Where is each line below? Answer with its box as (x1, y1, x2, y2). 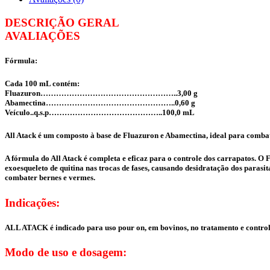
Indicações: (5, 196, 60, 209)
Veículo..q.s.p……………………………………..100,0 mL (5, 108, 195, 118)
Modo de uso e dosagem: (5, 245, 127, 259)
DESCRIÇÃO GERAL (5, 16, 119, 29)
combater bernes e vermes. (5, 173, 95, 183)
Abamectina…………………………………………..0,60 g (5, 98, 195, 108)
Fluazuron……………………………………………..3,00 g (5, 89, 198, 98)
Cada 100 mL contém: (5, 79, 80, 89)
